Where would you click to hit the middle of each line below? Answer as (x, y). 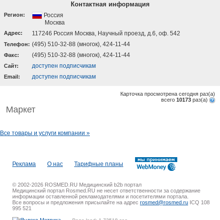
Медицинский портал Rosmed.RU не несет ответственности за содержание (106, 191)
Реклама (24, 164)
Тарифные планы (99, 164)
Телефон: (17, 44)
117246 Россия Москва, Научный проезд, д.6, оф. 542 (106, 33)
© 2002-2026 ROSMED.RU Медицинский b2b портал (77, 185)
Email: (12, 77)
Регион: (14, 15)
